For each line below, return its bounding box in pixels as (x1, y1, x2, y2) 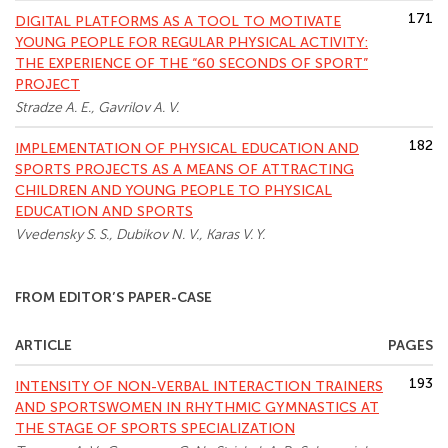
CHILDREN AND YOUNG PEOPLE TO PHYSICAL (15, 182, 332, 199)
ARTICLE (15, 337, 72, 354)
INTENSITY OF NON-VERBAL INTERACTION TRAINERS (15, 378, 383, 395)
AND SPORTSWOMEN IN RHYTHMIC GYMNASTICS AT (15, 399, 379, 416)
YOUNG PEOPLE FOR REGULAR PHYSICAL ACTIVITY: (15, 34, 368, 51)
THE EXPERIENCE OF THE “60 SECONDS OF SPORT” (15, 55, 368, 72)
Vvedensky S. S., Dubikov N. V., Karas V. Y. (15, 226, 265, 243)
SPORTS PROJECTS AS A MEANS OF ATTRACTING (15, 161, 354, 178)
